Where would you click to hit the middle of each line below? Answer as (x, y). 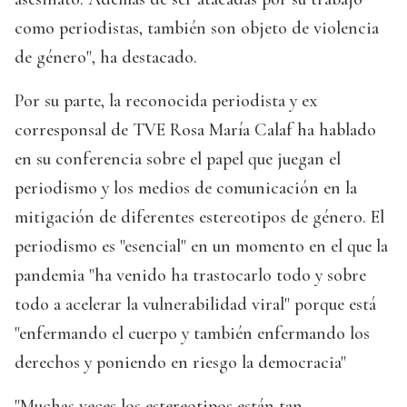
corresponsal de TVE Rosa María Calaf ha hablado (195, 130)
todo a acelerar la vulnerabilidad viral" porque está (195, 305)
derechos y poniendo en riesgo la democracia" (180, 363)
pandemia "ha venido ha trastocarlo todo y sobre (190, 276)
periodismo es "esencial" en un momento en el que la (201, 247)
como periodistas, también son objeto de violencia (197, 29)
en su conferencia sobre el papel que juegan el (178, 159)
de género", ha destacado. (106, 58)
